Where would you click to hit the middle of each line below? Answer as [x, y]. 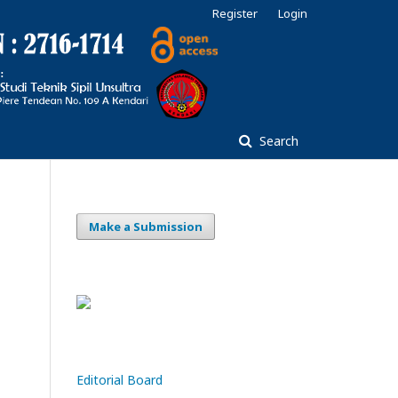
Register [235, 13]
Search [277, 141]
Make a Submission [146, 227]
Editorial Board [119, 380]
